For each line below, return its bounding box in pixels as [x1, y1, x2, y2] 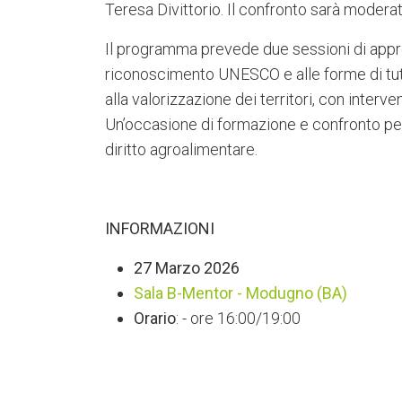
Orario [134, 309, 176, 328]
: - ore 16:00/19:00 [176, 309, 301, 328]
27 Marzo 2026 [134, 258, 240, 277]
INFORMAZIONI [105, 219, 214, 238]
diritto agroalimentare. [105, 140, 258, 159]
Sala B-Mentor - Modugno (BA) [134, 284, 347, 302]
